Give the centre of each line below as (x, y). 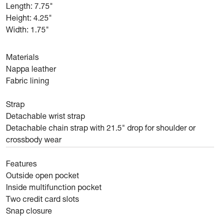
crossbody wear (34, 141)
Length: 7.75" (29, 7)
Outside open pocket (42, 177)
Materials (22, 58)
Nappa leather (31, 70)
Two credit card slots (42, 200)
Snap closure (29, 212)
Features (21, 165)
